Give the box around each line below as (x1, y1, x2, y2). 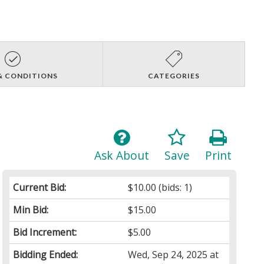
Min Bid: (13, 203, 49, 216)
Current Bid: (13, 180, 67, 194)
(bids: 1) (156, 180, 193, 194)
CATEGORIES (147, 71, 200, 80)
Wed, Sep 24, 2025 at (128, 247, 219, 261)
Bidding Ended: (13, 247, 78, 261)
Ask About (94, 147, 149, 163)
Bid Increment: (13, 225, 77, 239)
